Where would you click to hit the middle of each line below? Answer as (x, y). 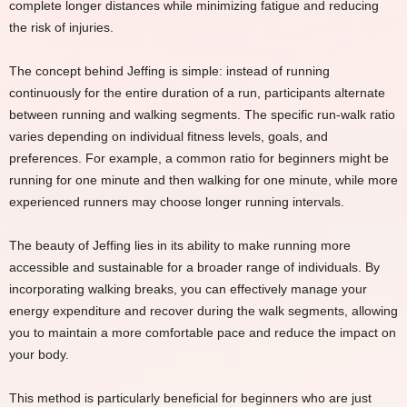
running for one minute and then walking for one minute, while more (203, 180)
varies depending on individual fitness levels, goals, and (169, 136)
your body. (39, 354)
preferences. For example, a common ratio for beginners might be (199, 158)
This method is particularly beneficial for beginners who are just (190, 398)
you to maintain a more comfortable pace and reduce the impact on (203, 333)
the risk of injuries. (61, 27)
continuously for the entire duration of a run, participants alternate (197, 93)
